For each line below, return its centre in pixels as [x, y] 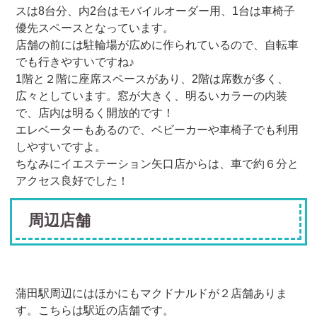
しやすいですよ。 [61, 146]
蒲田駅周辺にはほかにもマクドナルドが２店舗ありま [152, 294]
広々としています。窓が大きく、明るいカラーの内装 [152, 96]
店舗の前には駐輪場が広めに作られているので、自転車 [157, 45]
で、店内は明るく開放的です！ [95, 113]
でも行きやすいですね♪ [75, 62]
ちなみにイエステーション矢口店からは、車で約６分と [157, 163]
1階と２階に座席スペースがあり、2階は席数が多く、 [152, 79]
